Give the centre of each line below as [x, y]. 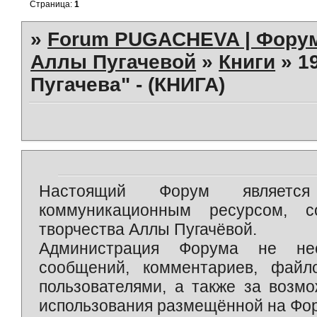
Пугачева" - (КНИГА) [128, 85]
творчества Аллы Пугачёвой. [148, 229]
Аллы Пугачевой [114, 62]
